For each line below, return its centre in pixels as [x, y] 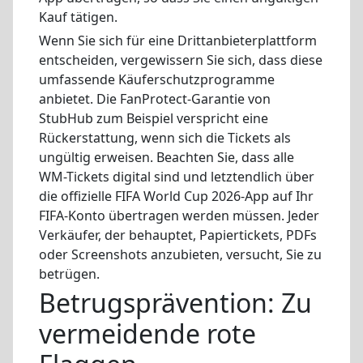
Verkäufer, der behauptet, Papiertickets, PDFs [178, 235]
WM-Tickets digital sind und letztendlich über [177, 176]
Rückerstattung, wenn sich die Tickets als [165, 137]
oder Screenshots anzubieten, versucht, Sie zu [180, 254]
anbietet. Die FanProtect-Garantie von [155, 98]
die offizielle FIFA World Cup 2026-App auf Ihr [176, 196]
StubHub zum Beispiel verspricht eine [154, 118]
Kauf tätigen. [78, 17]
